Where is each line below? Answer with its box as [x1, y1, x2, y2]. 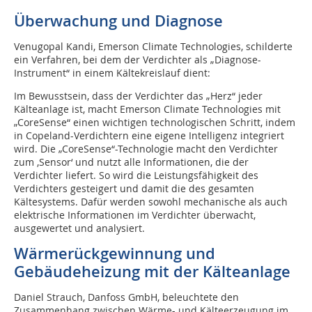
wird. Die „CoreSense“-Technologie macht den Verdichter [14, 142, 278, 156]
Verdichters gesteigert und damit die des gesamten [14, 182, 254, 196]
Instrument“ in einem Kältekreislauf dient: [14, 66, 213, 80]
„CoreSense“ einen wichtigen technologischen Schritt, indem [14, 116, 295, 130]
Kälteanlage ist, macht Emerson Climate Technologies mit [14, 102, 281, 116]
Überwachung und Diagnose [14, 10, 223, 32]
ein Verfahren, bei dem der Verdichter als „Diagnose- [14, 53, 261, 67]
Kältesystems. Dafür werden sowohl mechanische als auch [14, 195, 288, 209]
